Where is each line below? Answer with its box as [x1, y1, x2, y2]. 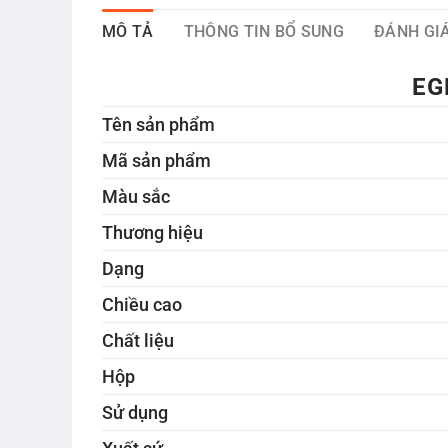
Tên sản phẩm [102, 113, 215, 135]
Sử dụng [102, 401, 168, 423]
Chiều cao [102, 293, 182, 315]
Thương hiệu [102, 221, 203, 243]
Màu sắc [102, 185, 170, 207]
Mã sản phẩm [102, 149, 211, 171]
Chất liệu [102, 329, 174, 351]
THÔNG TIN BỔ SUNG [183, 22, 345, 42]
